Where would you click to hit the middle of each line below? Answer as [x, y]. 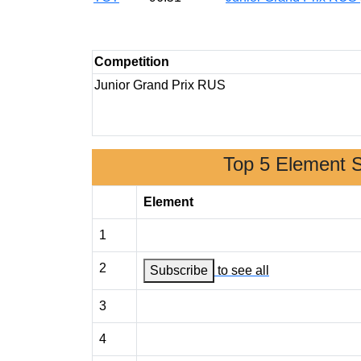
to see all [243, 270]
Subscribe [179, 270]
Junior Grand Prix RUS [160, 85]
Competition [132, 62]
